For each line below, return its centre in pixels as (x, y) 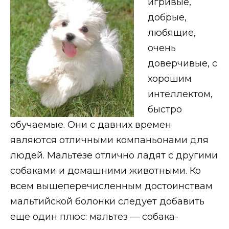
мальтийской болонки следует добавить (107, 201)
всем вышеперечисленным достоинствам (111, 186)
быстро (165, 109)
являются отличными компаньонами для (109, 140)
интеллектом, (180, 94)
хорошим (170, 78)
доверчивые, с (182, 63)
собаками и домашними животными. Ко (106, 170)
